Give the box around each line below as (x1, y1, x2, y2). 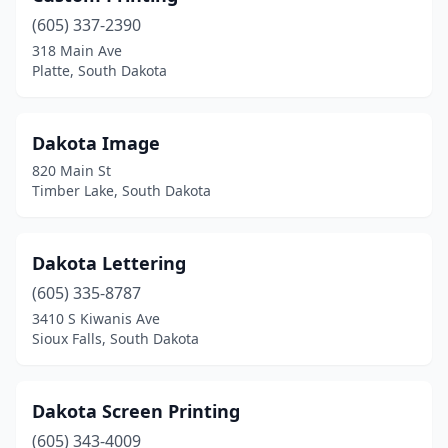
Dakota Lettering (32, 251, 186, 275)
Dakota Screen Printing (32, 399, 240, 423)
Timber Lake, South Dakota (32, 181, 211, 200)
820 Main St (32, 161, 111, 180)
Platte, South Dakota (32, 61, 167, 80)
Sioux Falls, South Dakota (32, 329, 199, 348)
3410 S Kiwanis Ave (32, 309, 160, 328)
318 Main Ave (32, 41, 122, 60)
